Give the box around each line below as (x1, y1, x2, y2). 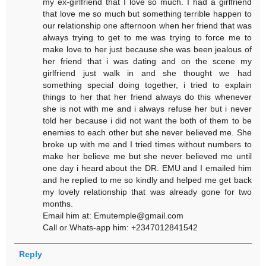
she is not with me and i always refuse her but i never (43, 103, 252, 113)
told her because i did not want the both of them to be (43, 115, 252, 125)
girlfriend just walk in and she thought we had (43, 68, 252, 78)
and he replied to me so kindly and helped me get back (43, 175, 252, 185)
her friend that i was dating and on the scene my (43, 56, 252, 66)
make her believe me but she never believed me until (43, 151, 252, 161)
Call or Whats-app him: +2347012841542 (43, 222, 198, 232)
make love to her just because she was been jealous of (43, 44, 252, 54)
